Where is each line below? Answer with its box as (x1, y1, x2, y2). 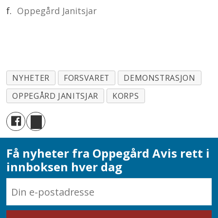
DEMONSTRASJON (124, 72, 196, 83)
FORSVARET (64, 72, 109, 83)
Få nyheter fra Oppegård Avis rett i (6, 145, 210, 162)
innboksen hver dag (6, 159, 123, 175)
